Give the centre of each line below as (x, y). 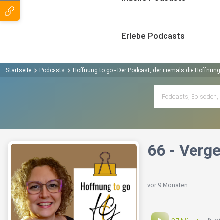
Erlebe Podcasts (153, 36)
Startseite (19, 70)
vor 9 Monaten (167, 185)
